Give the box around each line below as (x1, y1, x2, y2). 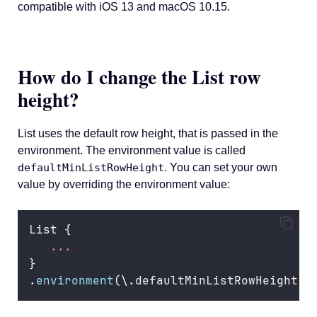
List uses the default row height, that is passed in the (18, 127, 278, 139)
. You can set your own (164, 161, 277, 173)
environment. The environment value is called (18, 144, 246, 156)
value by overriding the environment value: (18, 178, 230, 190)
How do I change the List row (18, 62, 261, 91)
